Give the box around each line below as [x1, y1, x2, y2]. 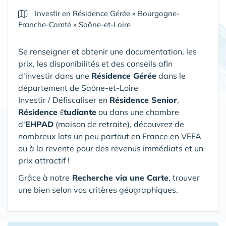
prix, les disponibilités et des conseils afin [18, 59, 173, 69]
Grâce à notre [18, 173, 70, 183]
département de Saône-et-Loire [18, 83, 138, 93]
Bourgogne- [138, 9, 180, 18]
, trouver [168, 173, 200, 183]
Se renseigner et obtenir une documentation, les [18, 46, 197, 56]
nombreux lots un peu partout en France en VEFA [18, 131, 201, 141]
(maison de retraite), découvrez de [53, 119, 184, 129]
